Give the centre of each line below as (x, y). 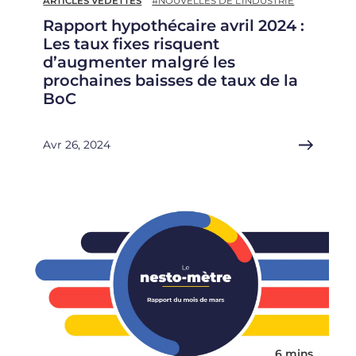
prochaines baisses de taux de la (171, 81)
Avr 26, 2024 (77, 145)
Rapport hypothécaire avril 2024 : (174, 26)
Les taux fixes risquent (132, 44)
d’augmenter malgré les (139, 62)
